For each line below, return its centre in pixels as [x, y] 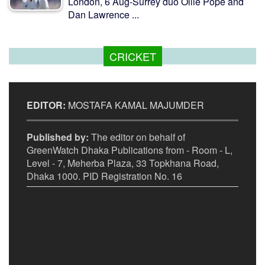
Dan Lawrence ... [104, 15]
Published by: [58, 137]
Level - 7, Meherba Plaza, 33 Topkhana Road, [123, 163]
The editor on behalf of [137, 137]
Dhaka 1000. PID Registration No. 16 [104, 176]
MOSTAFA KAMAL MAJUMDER [135, 105]
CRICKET [132, 56]
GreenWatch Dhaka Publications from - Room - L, [130, 150]
